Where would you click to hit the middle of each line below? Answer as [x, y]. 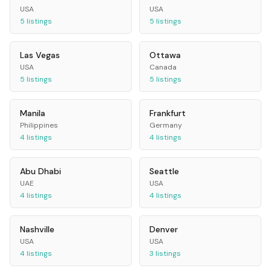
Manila [33, 113]
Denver [164, 230]
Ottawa [165, 55]
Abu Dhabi [41, 171]
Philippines [39, 126]
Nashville [37, 230]
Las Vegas [40, 55]
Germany [166, 126]
